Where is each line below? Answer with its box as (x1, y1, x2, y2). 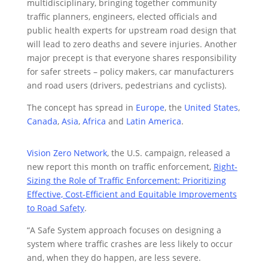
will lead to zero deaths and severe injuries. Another (26, 38, 237, 50)
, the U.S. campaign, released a (106, 147, 230, 159)
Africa (82, 115, 106, 127)
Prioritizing (182, 175, 226, 187)
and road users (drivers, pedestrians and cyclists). (26, 80, 227, 92)
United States (184, 102, 238, 114)
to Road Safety (26, 202, 84, 214)
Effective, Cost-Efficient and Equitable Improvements (26, 188, 237, 200)
